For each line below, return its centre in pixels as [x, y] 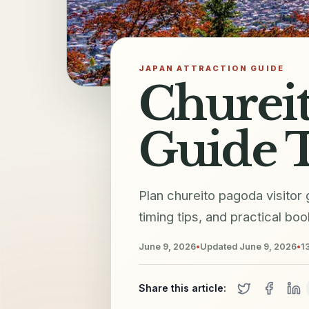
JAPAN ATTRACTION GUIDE [212, 68]
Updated [220, 246]
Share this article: [182, 288]
